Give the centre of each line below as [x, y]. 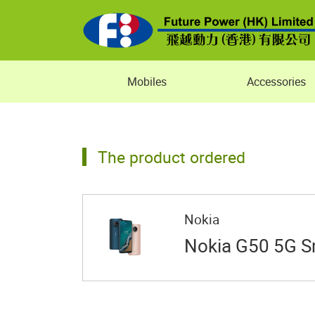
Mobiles [147, 82]
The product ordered [172, 157]
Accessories [276, 82]
